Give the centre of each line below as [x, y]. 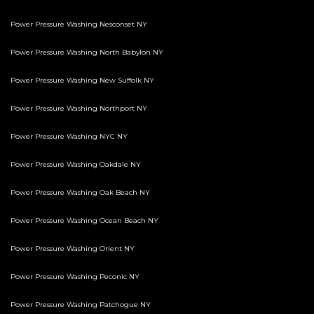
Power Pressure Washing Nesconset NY [79, 25]
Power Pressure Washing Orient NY [73, 249]
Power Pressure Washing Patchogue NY [81, 305]
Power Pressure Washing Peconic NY [75, 277]
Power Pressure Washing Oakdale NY [76, 165]
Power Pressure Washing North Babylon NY [87, 53]
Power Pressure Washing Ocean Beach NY [84, 221]
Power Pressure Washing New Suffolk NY [82, 81]
